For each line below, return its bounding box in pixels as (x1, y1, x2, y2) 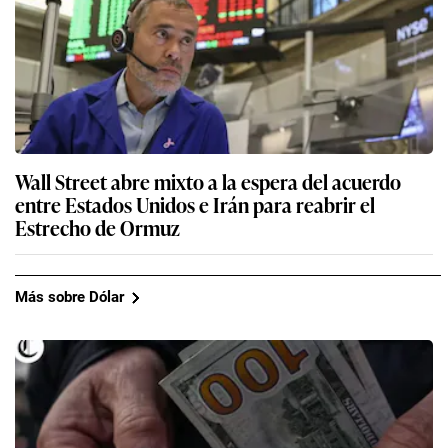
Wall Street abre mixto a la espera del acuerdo (15, 165, 401, 196)
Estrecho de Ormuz (15, 211, 180, 242)
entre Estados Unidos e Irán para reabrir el (15, 188, 375, 219)
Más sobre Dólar (15, 288, 124, 307)
